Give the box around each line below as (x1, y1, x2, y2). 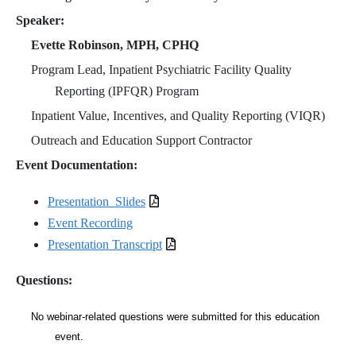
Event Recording (48, 215, 133, 230)
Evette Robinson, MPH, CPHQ (31, 37, 199, 52)
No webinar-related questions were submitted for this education (31, 311, 320, 323)
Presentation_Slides (48, 194, 145, 208)
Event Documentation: (16, 157, 141, 172)
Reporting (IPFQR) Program (54, 83, 199, 98)
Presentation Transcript (48, 237, 162, 251)
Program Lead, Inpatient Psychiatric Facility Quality (31, 62, 292, 76)
